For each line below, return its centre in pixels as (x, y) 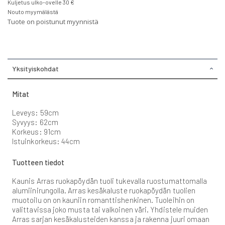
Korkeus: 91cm (36, 132)
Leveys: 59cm (35, 113)
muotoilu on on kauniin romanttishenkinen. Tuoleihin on (103, 200)
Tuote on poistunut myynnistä (53, 22)
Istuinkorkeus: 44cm (46, 141)
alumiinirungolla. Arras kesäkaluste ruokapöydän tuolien (104, 190)
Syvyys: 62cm (35, 122)
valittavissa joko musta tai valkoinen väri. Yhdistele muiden (110, 209)
